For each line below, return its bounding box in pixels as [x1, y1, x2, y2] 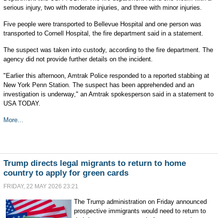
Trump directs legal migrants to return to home [3, 159, 186, 168]
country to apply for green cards [3, 168, 128, 178]
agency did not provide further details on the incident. [3, 55, 153, 63]
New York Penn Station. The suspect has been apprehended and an [3, 81, 194, 89]
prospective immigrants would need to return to [73, 207, 206, 215]
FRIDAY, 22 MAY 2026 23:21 [3, 183, 78, 190]
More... [3, 116, 23, 124]
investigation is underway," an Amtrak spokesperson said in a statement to [3, 91, 214, 98]
